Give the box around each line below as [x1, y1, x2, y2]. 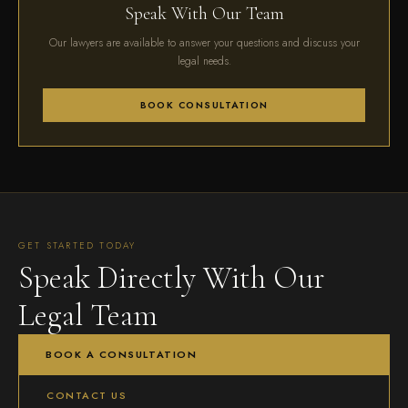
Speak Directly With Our [18, 260, 325, 297]
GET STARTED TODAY [18, 239, 137, 252]
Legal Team [18, 297, 158, 334]
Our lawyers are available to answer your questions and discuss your [48, 35, 360, 51]
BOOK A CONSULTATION [46, 347, 198, 362]
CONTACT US [46, 388, 127, 403]
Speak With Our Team [124, 3, 284, 25]
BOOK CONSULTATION [139, 98, 269, 112]
